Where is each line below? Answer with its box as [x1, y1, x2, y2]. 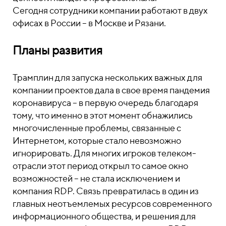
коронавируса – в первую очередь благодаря [13, 97, 198, 108]
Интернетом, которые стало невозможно [13, 135, 181, 146]
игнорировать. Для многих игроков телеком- [13, 148, 196, 158]
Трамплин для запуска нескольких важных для [13, 72, 202, 83]
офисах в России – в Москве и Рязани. [13, 18, 166, 28]
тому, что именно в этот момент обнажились [13, 110, 193, 121]
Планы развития [13, 43, 102, 57]
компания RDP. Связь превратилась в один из [13, 186, 199, 196]
